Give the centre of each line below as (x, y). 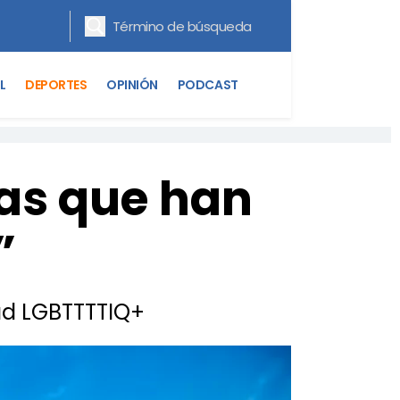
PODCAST (208, 84)
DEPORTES (56, 84)
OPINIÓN (132, 84)
